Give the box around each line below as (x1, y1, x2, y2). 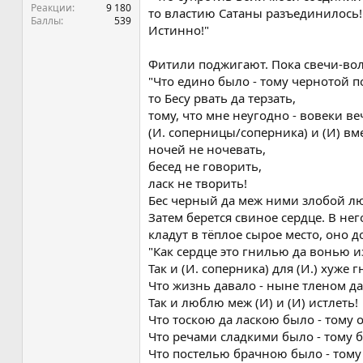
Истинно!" (148, 22, 209, 38)
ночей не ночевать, (148, 141, 266, 157)
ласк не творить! (148, 175, 247, 191)
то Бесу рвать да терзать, (148, 90, 296, 106)
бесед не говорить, (148, 158, 262, 174)
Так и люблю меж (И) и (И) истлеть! (148, 294, 358, 310)
